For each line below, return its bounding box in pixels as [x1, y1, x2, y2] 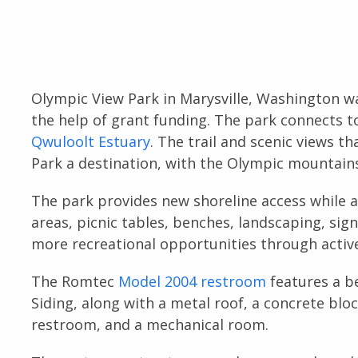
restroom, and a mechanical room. [30, 314, 268, 334]
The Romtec [30, 271, 118, 291]
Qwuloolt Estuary [30, 131, 150, 151]
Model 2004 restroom [117, 271, 266, 291]
